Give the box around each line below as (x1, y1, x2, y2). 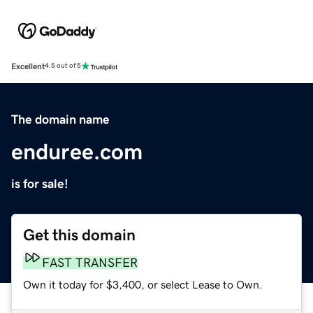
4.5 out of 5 (45, 62, 81, 70)
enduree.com (11, 140, 143, 163)
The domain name (11, 112, 110, 126)
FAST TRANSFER (42, 256, 138, 269)
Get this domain (23, 226, 136, 243)
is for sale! (11, 177, 68, 190)
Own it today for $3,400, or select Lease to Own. (23, 278, 263, 290)
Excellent (11, 61, 45, 71)
